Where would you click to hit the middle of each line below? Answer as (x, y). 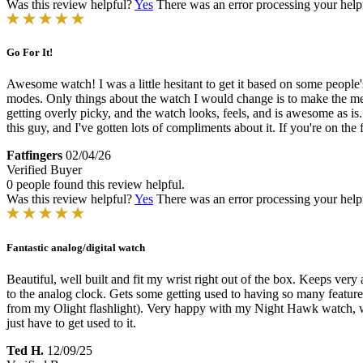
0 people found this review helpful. (96, 185)
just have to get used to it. (71, 322)
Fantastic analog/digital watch (76, 247)
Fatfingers (34, 156)
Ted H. (25, 350)
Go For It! (30, 53)
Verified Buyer (44, 170)
